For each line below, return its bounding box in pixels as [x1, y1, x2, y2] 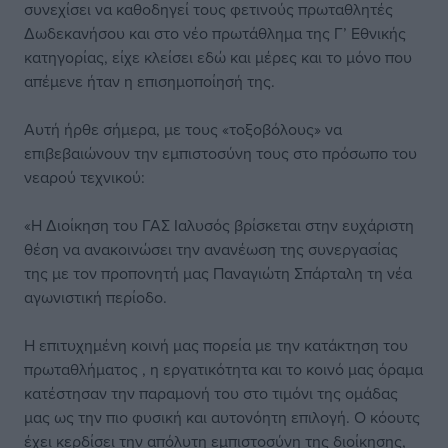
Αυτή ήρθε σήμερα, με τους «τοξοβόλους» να [24, 118, 342, 140]
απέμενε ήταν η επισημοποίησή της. [24, 70, 275, 92]
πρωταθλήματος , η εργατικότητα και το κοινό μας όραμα [24, 358, 423, 380]
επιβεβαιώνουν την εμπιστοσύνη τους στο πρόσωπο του [24, 142, 417, 164]
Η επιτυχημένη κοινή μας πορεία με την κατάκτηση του [24, 334, 408, 356]
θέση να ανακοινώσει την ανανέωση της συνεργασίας [24, 238, 398, 260]
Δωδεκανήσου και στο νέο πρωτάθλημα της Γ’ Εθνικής [24, 22, 406, 44]
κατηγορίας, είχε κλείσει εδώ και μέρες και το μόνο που [24, 46, 412, 68]
